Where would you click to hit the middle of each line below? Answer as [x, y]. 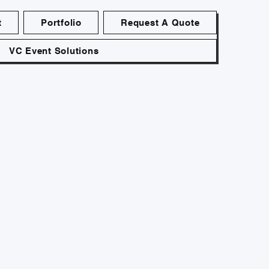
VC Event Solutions [54, 51]
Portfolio [61, 23]
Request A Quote [160, 23]
